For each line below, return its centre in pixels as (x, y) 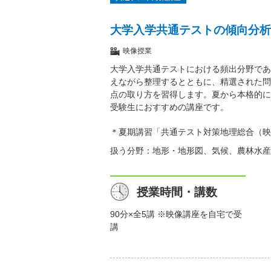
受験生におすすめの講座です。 (169, 107)
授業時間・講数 (177, 192)
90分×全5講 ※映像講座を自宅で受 (176, 214)
